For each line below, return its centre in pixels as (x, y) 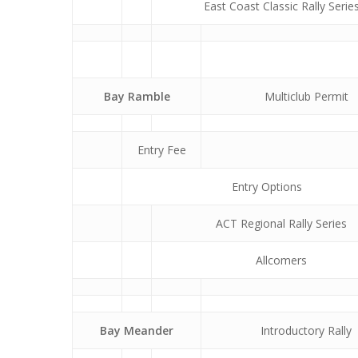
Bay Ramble (137, 96)
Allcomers (281, 260)
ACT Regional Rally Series (281, 223)
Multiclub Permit (306, 96)
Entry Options (267, 186)
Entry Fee (161, 149)
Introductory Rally (306, 330)
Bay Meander (137, 330)
